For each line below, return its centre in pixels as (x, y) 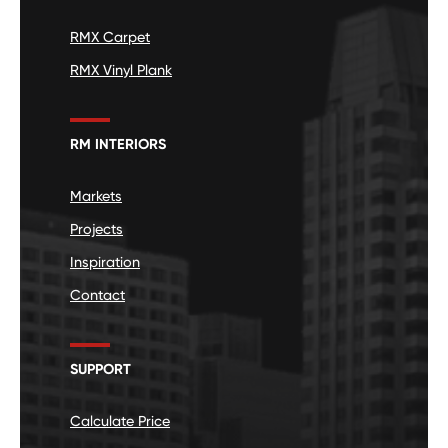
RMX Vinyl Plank (121, 70)
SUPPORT (100, 369)
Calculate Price (120, 421)
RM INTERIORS (118, 144)
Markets (96, 196)
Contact (97, 295)
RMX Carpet (110, 37)
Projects (96, 229)
